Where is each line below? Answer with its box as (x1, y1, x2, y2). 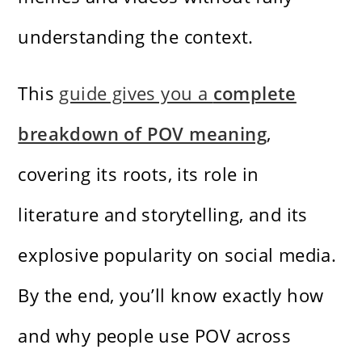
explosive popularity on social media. (18, 242, 337, 267)
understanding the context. (18, 23, 254, 48)
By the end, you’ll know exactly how (18, 282, 324, 307)
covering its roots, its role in (18, 161, 259, 186)
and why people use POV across (18, 322, 292, 347)
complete (213, 80, 297, 105)
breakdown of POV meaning (18, 120, 267, 145)
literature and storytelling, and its (18, 201, 308, 226)
